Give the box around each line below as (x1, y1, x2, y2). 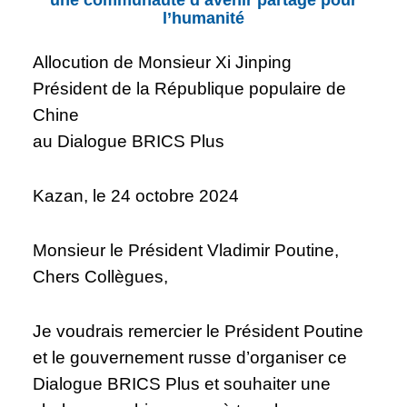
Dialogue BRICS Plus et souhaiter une (33, 373, 332, 393)
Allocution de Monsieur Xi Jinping (33, 52, 293, 72)
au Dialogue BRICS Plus (33, 131, 225, 151)
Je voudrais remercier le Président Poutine (33, 321, 364, 341)
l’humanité (162, 8, 244, 27)
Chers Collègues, (33, 266, 178, 286)
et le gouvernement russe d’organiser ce (33, 347, 348, 367)
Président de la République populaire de (33, 78, 347, 98)
